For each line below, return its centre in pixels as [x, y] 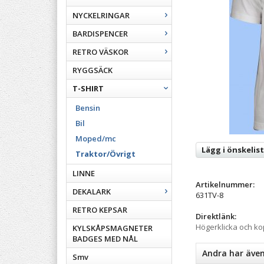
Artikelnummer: [225, 184]
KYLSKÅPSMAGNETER [113, 228]
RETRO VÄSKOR [100, 52]
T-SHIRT [88, 88]
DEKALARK [92, 192]
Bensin [88, 108]
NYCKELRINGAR [101, 15]
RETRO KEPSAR [100, 210]
